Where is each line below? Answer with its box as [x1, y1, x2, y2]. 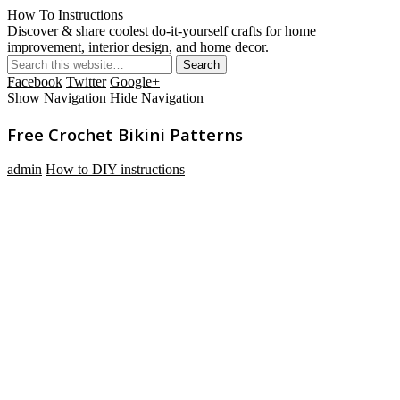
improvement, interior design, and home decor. [7, 39, 269, 54]
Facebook [7, 74, 62, 89]
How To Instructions [7, 7, 123, 22]
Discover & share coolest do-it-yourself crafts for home [7, 23, 316, 38]
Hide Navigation [110, 90, 204, 105]
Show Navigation [7, 90, 106, 105]
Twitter [66, 74, 106, 89]
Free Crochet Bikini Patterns [7, 122, 243, 146]
